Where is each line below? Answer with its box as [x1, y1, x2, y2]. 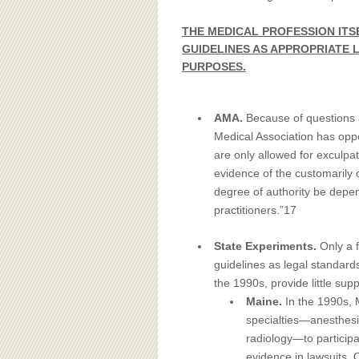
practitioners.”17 [214, 204, 296, 216]
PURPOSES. [182, 60, 246, 73]
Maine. [246, 295, 285, 308]
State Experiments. [214, 240, 320, 252]
